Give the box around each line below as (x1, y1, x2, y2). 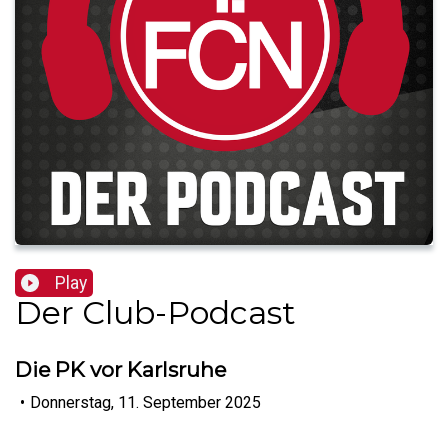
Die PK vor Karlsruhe (15, 357, 226, 383)
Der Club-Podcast (15, 293, 296, 333)
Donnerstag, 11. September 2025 (30, 392, 261, 412)
